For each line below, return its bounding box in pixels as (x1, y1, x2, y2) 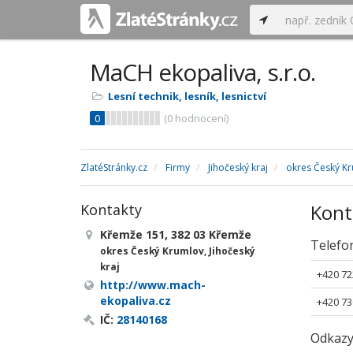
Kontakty (80, 200, 142, 219)
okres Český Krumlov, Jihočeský (100, 244, 255, 257)
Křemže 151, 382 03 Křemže (100, 227, 251, 242)
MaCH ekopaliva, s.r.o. (90, 56, 315, 88)
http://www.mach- (100, 277, 206, 292)
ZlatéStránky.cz (80, 161, 147, 174)
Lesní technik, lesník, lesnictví (108, 89, 266, 103)
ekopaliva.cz (100, 293, 171, 308)
